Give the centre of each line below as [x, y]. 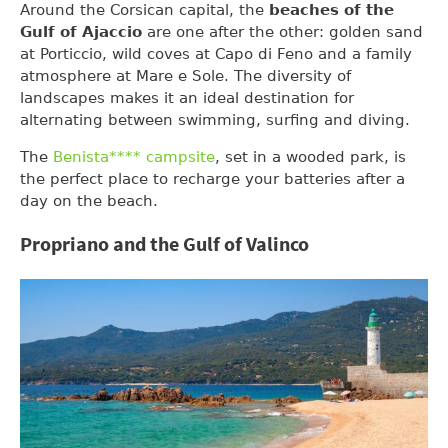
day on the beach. [89, 200]
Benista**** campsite [131, 156]
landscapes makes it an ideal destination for [187, 97]
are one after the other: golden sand [285, 31]
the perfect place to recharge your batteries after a [212, 178]
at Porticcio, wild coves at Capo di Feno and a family [216, 53]
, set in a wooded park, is [310, 156]
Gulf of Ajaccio [83, 31]
